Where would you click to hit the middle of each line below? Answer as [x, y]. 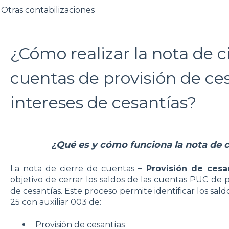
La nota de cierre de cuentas [72, 169]
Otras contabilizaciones [48, 10]
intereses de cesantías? [103, 102]
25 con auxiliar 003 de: [55, 202]
